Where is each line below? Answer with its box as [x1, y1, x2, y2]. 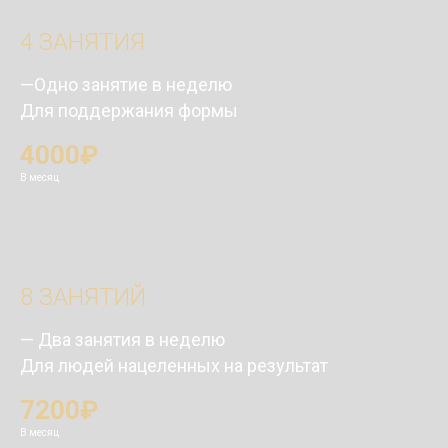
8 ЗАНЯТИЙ [20, 282, 146, 311]
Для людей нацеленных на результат [20, 354, 328, 376]
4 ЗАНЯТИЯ [20, 27, 145, 56]
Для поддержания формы [20, 99, 238, 121]
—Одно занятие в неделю [20, 73, 232, 95]
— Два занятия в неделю [20, 328, 225, 350]
